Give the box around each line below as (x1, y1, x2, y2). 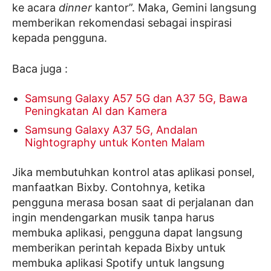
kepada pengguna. (12, 31, 107, 44)
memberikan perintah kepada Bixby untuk (12, 241, 226, 254)
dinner (59, 1, 92, 14)
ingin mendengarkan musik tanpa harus (12, 211, 214, 224)
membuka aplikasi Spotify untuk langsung (12, 256, 224, 269)
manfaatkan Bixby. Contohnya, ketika (12, 181, 205, 194)
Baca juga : (12, 62, 68, 75)
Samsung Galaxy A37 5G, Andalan (25, 123, 198, 136)
